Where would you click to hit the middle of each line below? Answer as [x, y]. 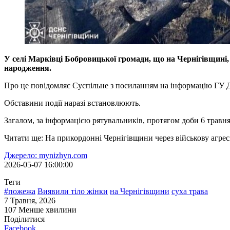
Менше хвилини [47, 210]
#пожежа [20, 191]
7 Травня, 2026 [30, 201]
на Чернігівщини [140, 191]
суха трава [190, 191]
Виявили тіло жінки [73, 191]
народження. [28, 68]
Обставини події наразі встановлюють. [72, 103]
